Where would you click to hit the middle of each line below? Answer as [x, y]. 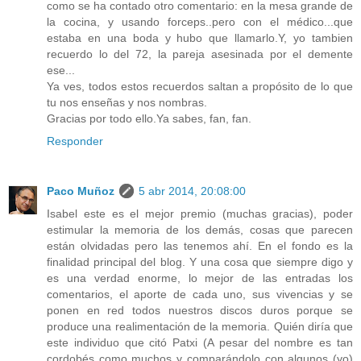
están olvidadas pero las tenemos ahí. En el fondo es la [200, 246]
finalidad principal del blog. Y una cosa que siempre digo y [200, 262]
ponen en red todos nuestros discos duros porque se [200, 311]
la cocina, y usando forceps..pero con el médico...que [200, 22]
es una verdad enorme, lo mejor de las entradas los [200, 278]
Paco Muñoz [81, 191]
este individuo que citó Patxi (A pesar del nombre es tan [200, 343]
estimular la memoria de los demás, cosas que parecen [200, 230]
